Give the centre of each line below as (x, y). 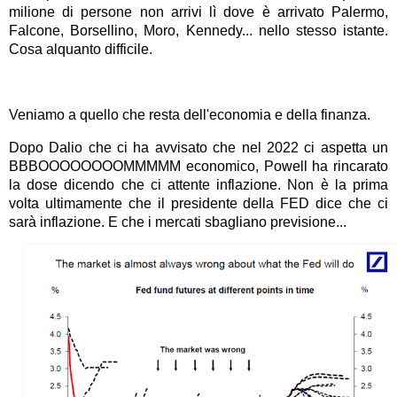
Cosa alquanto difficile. (81, 50)
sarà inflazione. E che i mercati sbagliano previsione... (178, 222)
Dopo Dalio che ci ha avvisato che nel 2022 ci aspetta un (198, 147)
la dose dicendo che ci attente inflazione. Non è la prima (198, 184)
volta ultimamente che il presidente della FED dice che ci (198, 203)
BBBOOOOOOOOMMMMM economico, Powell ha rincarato (198, 166)
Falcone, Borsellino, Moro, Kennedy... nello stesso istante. (198, 31)
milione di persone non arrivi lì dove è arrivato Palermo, (198, 12)
